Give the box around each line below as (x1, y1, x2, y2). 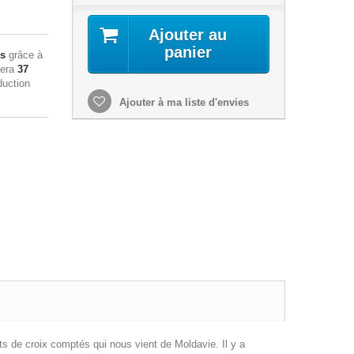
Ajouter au (149, 26, 228, 44)
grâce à (6, 49, 43, 62)
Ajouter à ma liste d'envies (115, 96, 249, 109)
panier (164, 43, 212, 62)
